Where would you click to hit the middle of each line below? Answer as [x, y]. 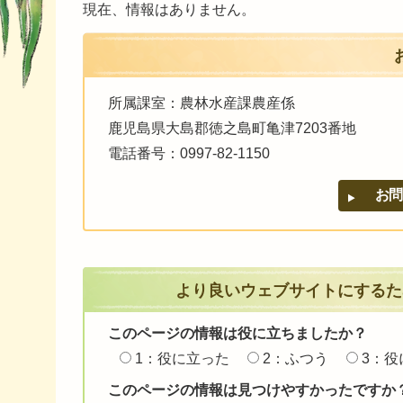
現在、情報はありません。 [169, 10]
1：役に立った [182, 358]
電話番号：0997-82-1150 [189, 154]
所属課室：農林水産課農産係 [201, 103]
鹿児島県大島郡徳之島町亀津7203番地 [232, 129]
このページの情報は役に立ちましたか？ [237, 333]
